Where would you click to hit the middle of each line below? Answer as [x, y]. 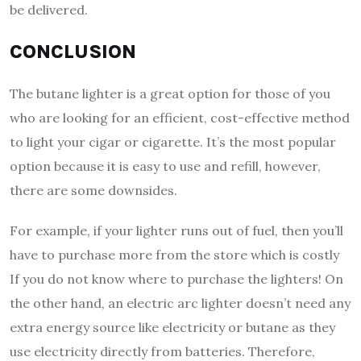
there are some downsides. [93, 190]
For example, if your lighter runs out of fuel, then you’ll [176, 230]
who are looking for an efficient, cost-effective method [180, 117]
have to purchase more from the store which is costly [174, 254]
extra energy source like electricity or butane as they [172, 327]
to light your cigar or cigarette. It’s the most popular [173, 141]
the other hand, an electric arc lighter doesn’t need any [180, 303]
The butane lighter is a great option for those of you [170, 93]
